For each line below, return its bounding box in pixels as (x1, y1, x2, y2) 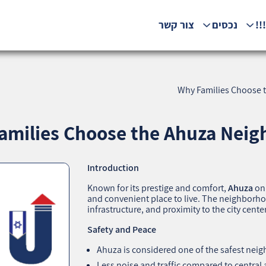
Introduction (87, 161, 140, 174)
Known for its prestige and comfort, (87, 181, 229, 194)
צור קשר (158, 18, 194, 32)
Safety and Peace (87, 223, 157, 236)
